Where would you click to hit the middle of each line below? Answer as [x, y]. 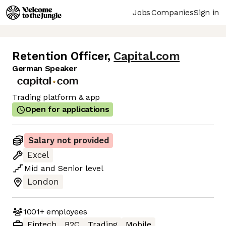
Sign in [206, 12]
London [43, 182]
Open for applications [67, 109]
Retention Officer [60, 56]
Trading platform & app [56, 97]
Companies [173, 12]
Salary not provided [69, 141]
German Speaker [45, 69]
